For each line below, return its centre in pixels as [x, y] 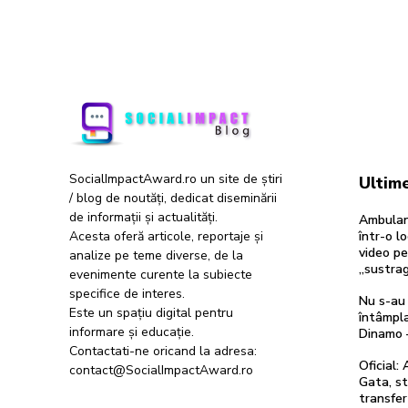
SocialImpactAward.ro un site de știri [176, 178]
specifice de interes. [127, 293]
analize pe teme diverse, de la [156, 255]
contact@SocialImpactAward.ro [161, 370]
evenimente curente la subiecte [161, 274]
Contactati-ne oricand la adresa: [163, 351]
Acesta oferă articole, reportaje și [166, 236]
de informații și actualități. [143, 217]
